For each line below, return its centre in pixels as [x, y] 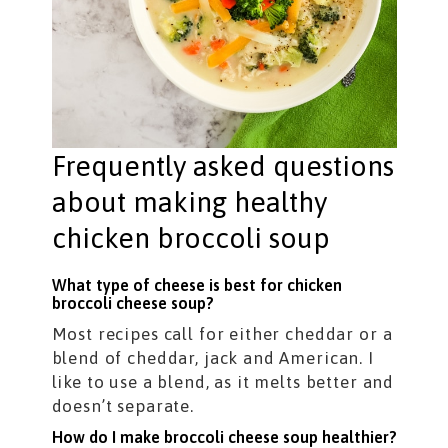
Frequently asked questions [222, 166]
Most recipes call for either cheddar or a [222, 334]
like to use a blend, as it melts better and [223, 382]
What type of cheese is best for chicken [196, 285]
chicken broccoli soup [190, 238]
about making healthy [189, 202]
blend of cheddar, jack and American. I [212, 358]
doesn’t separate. [122, 406]
